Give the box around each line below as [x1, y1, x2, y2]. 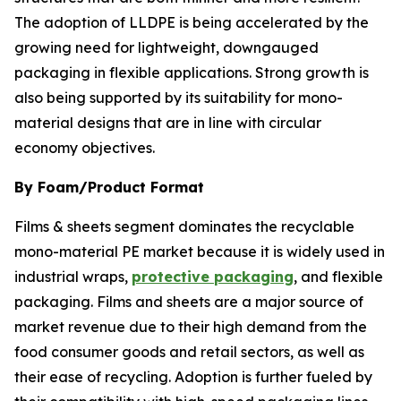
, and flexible [294, 268, 383, 286]
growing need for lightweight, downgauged [14, 38, 319, 57]
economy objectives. [14, 139, 155, 158]
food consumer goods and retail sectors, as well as [14, 343, 364, 362]
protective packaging [132, 268, 294, 286]
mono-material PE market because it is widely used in [14, 243, 385, 261]
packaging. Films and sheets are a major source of [14, 293, 363, 311]
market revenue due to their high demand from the [14, 318, 367, 337]
